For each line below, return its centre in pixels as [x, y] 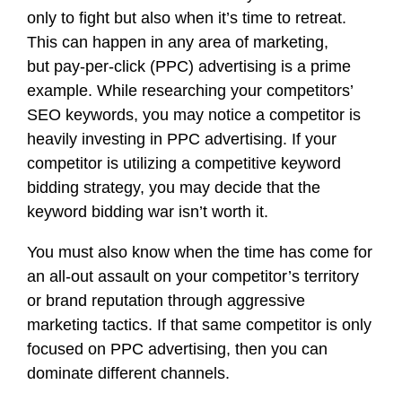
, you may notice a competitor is [247, 115]
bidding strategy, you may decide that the [174, 188]
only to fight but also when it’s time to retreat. [187, 18]
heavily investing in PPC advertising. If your [182, 139]
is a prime [314, 66]
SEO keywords [80, 115]
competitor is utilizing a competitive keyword [184, 163]
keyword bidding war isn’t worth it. [148, 212]
